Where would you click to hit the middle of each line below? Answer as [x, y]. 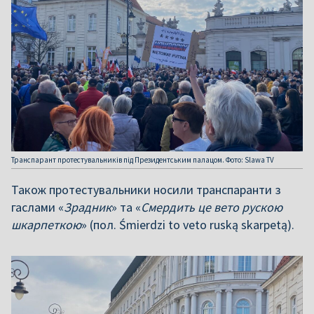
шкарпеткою [46, 225]
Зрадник [88, 207]
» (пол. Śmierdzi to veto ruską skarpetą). [188, 225]
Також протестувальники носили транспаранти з [146, 190]
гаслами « [37, 207]
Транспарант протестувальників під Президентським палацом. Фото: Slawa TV [143, 160]
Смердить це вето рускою [212, 207]
